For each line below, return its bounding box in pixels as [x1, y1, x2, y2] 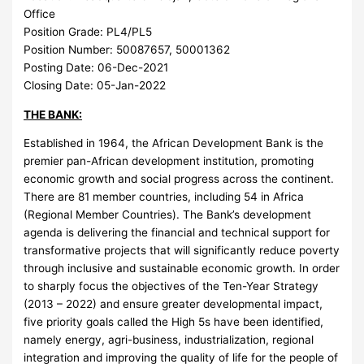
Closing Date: [24, 78, 97, 92]
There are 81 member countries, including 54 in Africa [24, 190, 305, 204]
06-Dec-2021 [97, 60, 169, 74]
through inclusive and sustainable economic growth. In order [24, 262, 340, 275]
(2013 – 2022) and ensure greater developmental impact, [24, 297, 323, 311]
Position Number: [24, 42, 117, 56]
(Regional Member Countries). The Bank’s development [24, 208, 312, 222]
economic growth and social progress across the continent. [24, 172, 335, 186]
